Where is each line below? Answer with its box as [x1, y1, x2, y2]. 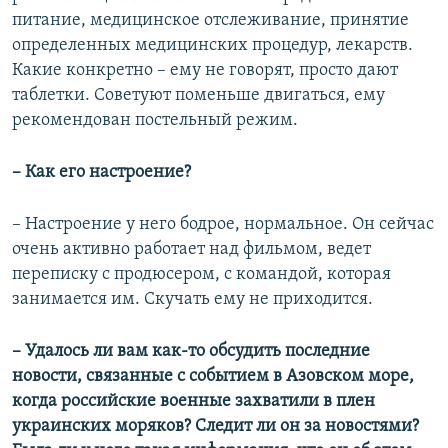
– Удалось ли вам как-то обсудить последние [12, 342, 370, 362]
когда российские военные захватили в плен [12, 392, 375, 412]
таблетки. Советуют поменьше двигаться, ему [12, 86, 385, 106]
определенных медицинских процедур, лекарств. [12, 36, 413, 56]
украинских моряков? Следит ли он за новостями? [12, 417, 419, 437]
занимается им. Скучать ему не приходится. [12, 290, 373, 310]
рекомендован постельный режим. [12, 111, 298, 131]
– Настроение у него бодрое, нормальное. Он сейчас [12, 215, 434, 235]
